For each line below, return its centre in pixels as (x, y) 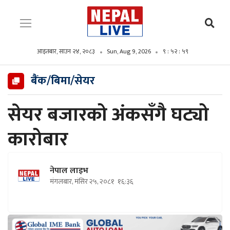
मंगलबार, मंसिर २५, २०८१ (83, 181)
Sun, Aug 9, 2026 (129, 51)
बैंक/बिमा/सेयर (63, 81)
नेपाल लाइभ (69, 171)
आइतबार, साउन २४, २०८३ (66, 51)
